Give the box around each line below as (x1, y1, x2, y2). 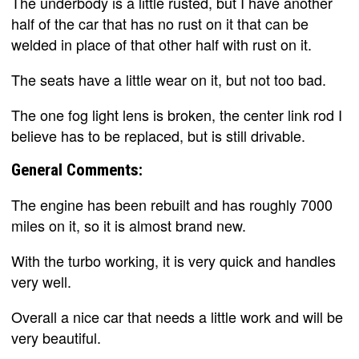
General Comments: (11, 159, 143, 179)
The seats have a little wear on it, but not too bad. (11, 68, 326, 90)
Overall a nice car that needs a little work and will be (11, 305, 343, 327)
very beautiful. (11, 326, 101, 348)
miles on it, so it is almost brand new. (11, 214, 246, 236)
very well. (11, 270, 71, 292)
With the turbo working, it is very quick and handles (11, 249, 336, 271)
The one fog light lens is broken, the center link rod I (11, 103, 342, 125)
